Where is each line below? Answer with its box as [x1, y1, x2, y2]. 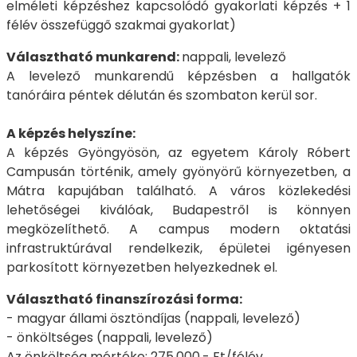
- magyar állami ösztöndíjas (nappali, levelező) [6, 309, 300, 328]
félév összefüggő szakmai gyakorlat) [6, 16, 236, 35]
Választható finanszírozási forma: [6, 290, 245, 309]
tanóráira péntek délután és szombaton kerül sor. [6, 86, 317, 105]
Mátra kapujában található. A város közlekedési [6, 182, 351, 201]
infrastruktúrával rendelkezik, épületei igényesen [6, 239, 351, 258]
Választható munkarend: [6, 48, 182, 67]
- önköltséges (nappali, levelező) [6, 328, 213, 347]
